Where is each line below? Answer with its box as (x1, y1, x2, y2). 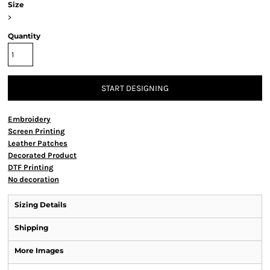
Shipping (14, 223, 48, 232)
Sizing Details (14, 200, 66, 209)
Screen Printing (8, 127, 65, 136)
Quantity (8, 31, 40, 40)
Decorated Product (8, 151, 77, 160)
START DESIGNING (101, 83, 169, 94)
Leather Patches (8, 139, 67, 148)
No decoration (8, 175, 59, 184)
